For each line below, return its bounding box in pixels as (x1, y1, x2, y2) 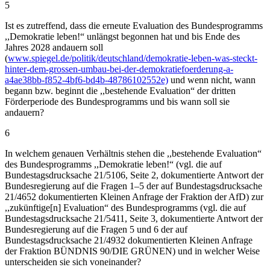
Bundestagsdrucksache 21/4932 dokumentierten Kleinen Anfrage (5, 235, 253, 246)
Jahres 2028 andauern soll (5, 42, 103, 53)
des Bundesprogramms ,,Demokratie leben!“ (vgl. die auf (5, 159, 222, 170)
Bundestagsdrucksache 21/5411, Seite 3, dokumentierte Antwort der (5, 213, 263, 224)
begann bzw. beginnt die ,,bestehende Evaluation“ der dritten (5, 86, 236, 96)
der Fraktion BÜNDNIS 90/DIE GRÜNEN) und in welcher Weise (5, 246, 260, 257)
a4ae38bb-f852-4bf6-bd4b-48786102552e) (5, 75, 168, 86)
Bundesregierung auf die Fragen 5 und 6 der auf (5, 224, 187, 235)
